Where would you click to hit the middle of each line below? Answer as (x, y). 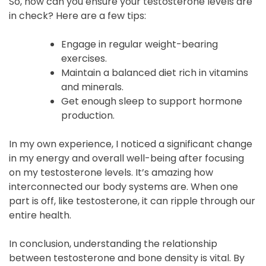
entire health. (40, 215)
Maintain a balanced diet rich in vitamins (155, 73)
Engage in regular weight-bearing (140, 44)
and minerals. (92, 87)
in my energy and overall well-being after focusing (126, 158)
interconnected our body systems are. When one (123, 187)
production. (88, 115)
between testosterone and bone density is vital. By (127, 258)
